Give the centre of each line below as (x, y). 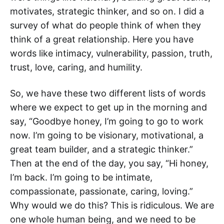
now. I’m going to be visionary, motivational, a (107, 135)
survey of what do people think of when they (105, 25)
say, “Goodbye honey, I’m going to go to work (107, 121)
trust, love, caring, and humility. (76, 67)
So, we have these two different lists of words (108, 93)
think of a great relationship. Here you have (102, 39)
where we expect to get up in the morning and (108, 107)
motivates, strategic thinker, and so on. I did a (107, 11)
